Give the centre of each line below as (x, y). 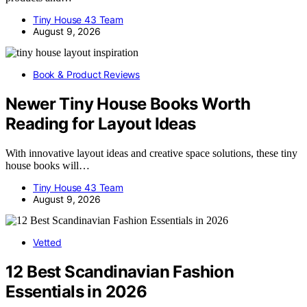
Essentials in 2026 (76, 292)
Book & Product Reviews (87, 75)
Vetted (47, 243)
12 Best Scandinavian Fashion (120, 272)
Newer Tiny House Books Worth (128, 104)
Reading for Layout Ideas (101, 124)
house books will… (48, 166)
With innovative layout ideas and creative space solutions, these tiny (151, 153)
